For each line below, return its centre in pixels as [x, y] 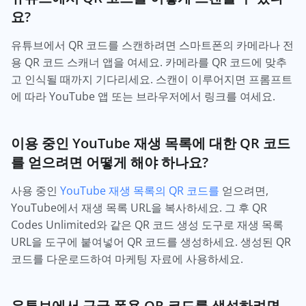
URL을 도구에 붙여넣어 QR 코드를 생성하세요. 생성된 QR [151, 242]
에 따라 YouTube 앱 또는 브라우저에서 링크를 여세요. [143, 97]
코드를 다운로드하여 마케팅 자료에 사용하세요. [127, 259]
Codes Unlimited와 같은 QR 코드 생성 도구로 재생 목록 [147, 225]
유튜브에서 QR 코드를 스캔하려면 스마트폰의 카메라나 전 [152, 45]
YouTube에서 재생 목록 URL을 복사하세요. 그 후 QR [139, 208]
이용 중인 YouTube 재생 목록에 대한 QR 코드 [151, 143]
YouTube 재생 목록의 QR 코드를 [140, 191]
